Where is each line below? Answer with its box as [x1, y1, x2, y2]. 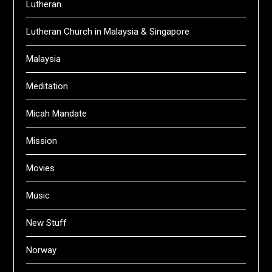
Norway [26, 245, 57, 256]
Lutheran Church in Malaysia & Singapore [26, 26, 190, 37]
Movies [26, 163, 55, 174]
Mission [26, 135, 58, 146]
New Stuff [26, 217, 67, 228]
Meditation [26, 81, 69, 92]
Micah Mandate [26, 108, 87, 119]
